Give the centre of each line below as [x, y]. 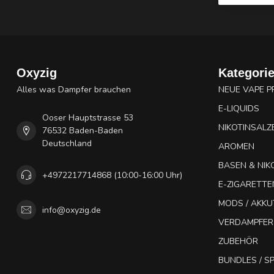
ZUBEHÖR [238, 241]
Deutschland [67, 143]
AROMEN [236, 146]
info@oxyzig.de [72, 210]
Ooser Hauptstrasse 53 [88, 118]
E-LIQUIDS [239, 109]
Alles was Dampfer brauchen [74, 90]
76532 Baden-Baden [83, 131]
